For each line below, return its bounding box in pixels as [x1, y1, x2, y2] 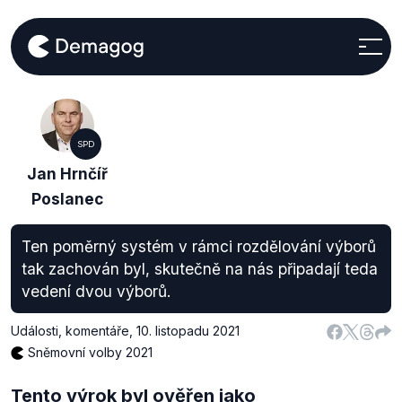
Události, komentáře [11, 323, 129, 338]
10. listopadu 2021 [136, 323, 240, 338]
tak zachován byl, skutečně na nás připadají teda [22, 259, 378, 278]
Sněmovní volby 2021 [28, 345, 153, 360]
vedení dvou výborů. [22, 282, 171, 301]
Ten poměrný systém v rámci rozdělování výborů [22, 237, 376, 256]
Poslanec [31, 189, 103, 208]
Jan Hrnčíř [26, 164, 108, 183]
